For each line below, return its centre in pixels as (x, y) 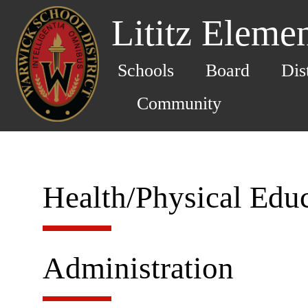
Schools (146, 70)
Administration (138, 268)
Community (179, 103)
